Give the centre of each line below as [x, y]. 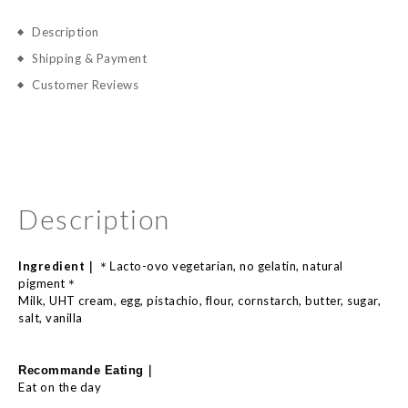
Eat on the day [60, 387]
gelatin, [280, 266]
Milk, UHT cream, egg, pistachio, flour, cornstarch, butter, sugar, [199, 301]
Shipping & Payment [89, 58]
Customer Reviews [85, 85]
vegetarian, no [213, 266]
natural [323, 266]
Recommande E [66, 370]
